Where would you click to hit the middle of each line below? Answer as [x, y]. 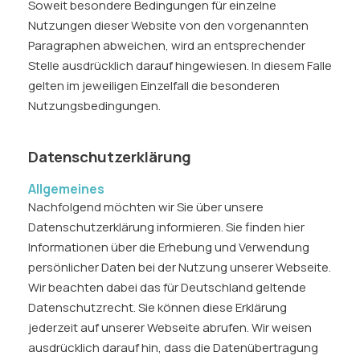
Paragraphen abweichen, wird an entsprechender [167, 45]
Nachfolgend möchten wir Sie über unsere [146, 207]
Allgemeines [66, 189]
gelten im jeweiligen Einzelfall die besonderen [154, 86]
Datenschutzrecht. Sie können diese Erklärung [157, 307]
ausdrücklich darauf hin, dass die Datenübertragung [173, 348]
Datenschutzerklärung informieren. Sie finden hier [166, 227]
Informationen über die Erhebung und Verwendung [169, 247]
